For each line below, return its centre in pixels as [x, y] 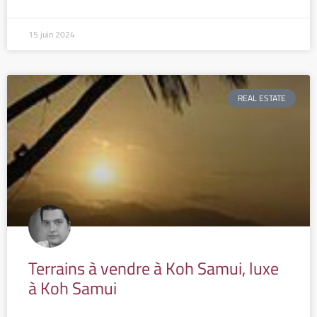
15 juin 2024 [52, 34]
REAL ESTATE [261, 98]
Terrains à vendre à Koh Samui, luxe [154, 268]
